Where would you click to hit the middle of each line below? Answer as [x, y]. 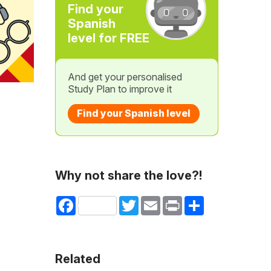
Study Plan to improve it [119, 89]
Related [77, 259]
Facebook [96, 201]
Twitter [152, 201]
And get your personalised [125, 77]
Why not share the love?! [128, 175]
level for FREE [108, 38]
